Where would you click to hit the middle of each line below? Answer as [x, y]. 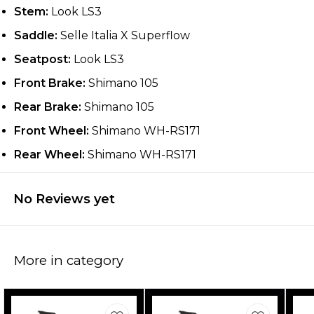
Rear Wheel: [49, 155]
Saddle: [36, 36]
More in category [69, 261]
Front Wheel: [52, 131]
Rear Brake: [48, 107]
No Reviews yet [64, 199]
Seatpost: [42, 60]
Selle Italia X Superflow [124, 36]
